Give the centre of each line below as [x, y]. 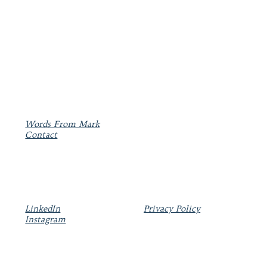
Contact [41, 135]
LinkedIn [43, 208]
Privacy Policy [172, 208]
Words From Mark [63, 124]
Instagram [46, 219]
